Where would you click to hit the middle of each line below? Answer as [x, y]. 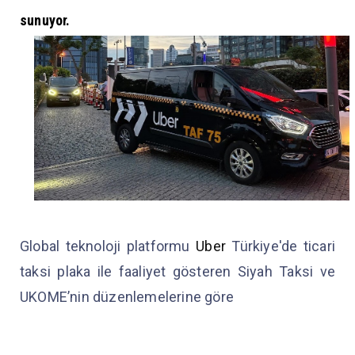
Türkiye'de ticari [280, 246]
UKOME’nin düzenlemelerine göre [129, 296]
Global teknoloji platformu [108, 246]
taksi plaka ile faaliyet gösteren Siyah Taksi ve [177, 271]
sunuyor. [47, 20]
